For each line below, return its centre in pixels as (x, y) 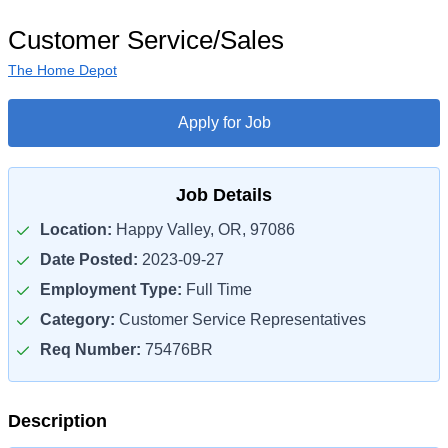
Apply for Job (224, 122)
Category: (77, 319)
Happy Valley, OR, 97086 (203, 229)
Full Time (217, 289)
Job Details (224, 195)
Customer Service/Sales (146, 40)
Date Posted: (89, 259)
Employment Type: (111, 289)
